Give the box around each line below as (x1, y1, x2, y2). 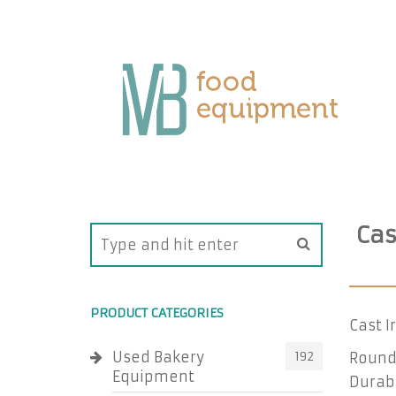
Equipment (112, 368, 194, 385)
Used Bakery (112, 348, 204, 366)
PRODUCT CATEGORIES (90, 305, 224, 321)
